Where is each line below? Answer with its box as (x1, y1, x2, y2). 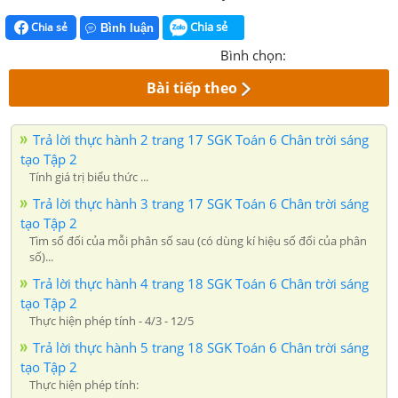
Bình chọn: (220, 46, 286, 65)
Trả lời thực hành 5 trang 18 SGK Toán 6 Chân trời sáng (33, 338, 369, 357)
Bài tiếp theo (147, 78, 238, 99)
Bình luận (100, 21, 154, 36)
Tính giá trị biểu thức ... (29, 169, 148, 186)
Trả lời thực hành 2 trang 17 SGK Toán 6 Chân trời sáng (33, 131, 369, 149)
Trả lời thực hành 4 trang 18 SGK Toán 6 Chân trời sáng (33, 275, 369, 293)
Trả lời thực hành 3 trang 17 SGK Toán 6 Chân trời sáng (33, 195, 369, 213)
